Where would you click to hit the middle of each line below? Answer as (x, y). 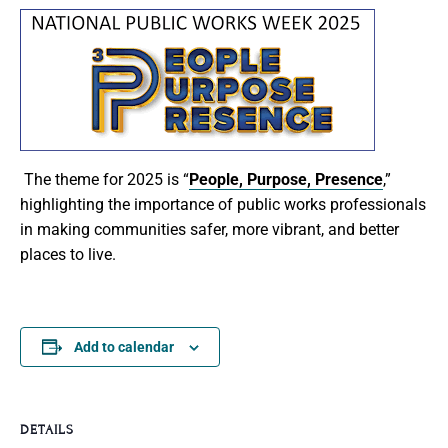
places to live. (68, 254)
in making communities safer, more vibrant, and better (209, 229)
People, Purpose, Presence (286, 179)
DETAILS (47, 430)
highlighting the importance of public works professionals (223, 204)
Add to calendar (123, 347)
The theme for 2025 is (101, 179)
